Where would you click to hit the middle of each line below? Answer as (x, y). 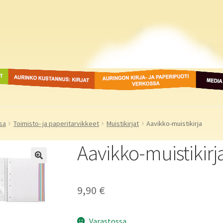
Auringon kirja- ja (125, 74)
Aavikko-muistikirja (174, 124)
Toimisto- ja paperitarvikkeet (56, 124)
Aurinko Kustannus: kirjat (50, 74)
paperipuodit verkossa (134, 87)
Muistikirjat (122, 124)
